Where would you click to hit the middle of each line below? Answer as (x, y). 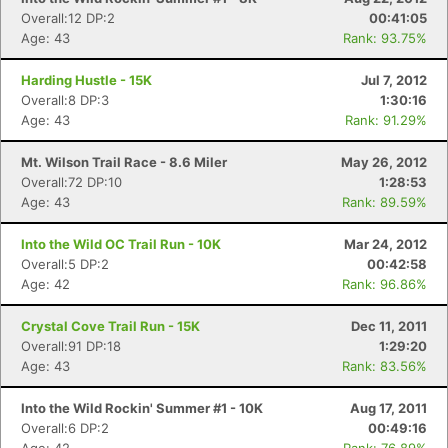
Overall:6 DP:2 (65, 428)
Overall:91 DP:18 (71, 346)
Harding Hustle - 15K (86, 80)
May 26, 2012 (384, 162)
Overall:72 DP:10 (71, 182)
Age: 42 (45, 284)
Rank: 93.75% (385, 38)
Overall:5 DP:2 (65, 264)
